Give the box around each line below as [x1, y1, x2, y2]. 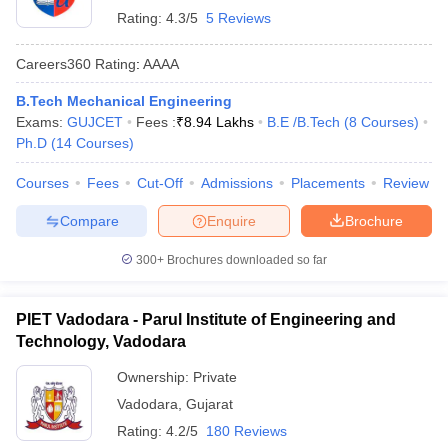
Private [193, 369, 237, 385]
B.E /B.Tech [267, 114, 340, 130]
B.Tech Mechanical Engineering [16, 93, 232, 109]
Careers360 [16, 55, 91, 72]
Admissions [201, 175, 273, 191]
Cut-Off [137, 175, 183, 191]
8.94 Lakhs [184, 114, 254, 130]
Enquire [207, 212, 256, 229]
